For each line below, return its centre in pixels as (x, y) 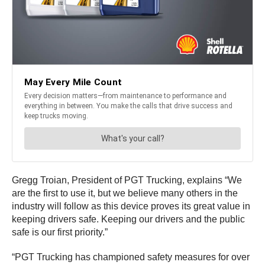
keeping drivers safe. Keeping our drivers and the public (128, 219)
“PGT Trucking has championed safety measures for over (131, 257)
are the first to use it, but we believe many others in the (125, 193)
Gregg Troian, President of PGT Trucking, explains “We (127, 180)
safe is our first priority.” (60, 232)
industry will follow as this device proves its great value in (131, 206)
